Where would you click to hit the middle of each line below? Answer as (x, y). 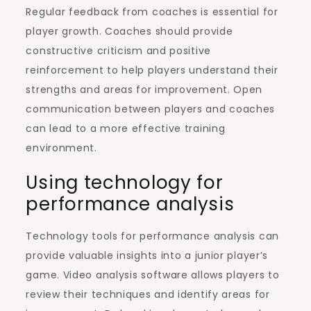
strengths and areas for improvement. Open (144, 89)
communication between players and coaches (151, 109)
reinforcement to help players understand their (152, 70)
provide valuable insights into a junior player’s (147, 255)
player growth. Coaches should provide (129, 31)
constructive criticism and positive (118, 50)
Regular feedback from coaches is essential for (152, 11)
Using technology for (125, 182)
